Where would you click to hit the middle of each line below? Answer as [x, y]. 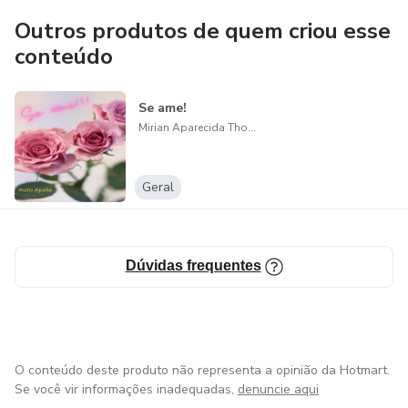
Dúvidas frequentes [193, 266]
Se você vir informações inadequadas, [124, 390]
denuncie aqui [278, 390]
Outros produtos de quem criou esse [203, 31]
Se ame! [162, 108]
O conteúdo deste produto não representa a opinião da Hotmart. [202, 371]
